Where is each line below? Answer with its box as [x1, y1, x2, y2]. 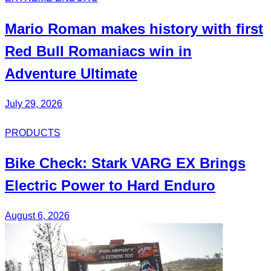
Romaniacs [68, 42, 145, 59]
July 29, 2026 [5, 98, 62, 109]
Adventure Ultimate [5, 65, 137, 82]
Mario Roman [5, 20, 97, 37]
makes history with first [97, 20, 263, 37]
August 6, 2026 [5, 211, 70, 221]
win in [145, 42, 192, 59]
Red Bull [5, 42, 68, 59]
